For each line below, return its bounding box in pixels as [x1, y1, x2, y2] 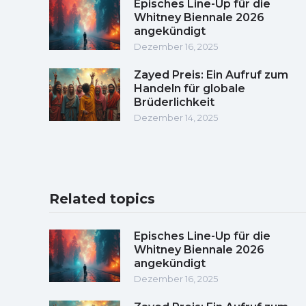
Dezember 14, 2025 [134, 111, 218, 123]
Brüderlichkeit [134, 95, 214, 109]
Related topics [49, 190, 155, 207]
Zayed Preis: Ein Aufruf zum [134, 68, 288, 81]
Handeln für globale [134, 81, 245, 95]
